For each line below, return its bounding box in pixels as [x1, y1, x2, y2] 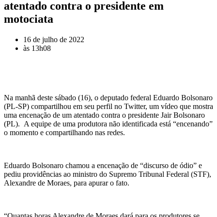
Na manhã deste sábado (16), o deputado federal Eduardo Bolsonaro [4, 93, 213, 102]
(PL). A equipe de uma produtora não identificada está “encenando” [4, 119, 213, 128]
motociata [4, 12, 53, 25]
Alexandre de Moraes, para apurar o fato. [4, 178, 129, 187]
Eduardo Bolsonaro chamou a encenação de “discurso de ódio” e [4, 161, 202, 170]
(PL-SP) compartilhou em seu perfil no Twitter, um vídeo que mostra [4, 102, 213, 110]
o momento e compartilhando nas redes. [4, 128, 125, 137]
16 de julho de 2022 [23, 35, 84, 44]
